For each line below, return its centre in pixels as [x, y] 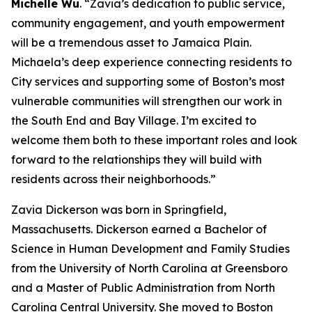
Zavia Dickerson [55, 210]
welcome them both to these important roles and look [154, 140]
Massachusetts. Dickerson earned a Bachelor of [139, 229]
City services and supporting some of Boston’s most [148, 81]
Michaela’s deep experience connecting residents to [151, 62]
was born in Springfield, [164, 210]
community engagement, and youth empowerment [148, 23]
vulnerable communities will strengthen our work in [147, 101]
